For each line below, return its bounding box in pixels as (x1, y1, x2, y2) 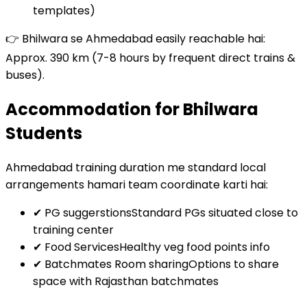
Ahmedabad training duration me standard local (5, 159, 266, 175)
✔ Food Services (33, 238, 119, 255)
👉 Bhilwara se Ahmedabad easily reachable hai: (5, 30, 265, 47)
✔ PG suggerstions (33, 204, 132, 221)
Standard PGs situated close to (132, 204, 298, 221)
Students (5, 121, 82, 145)
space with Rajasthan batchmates (33, 273, 219, 289)
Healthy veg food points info (119, 238, 270, 255)
